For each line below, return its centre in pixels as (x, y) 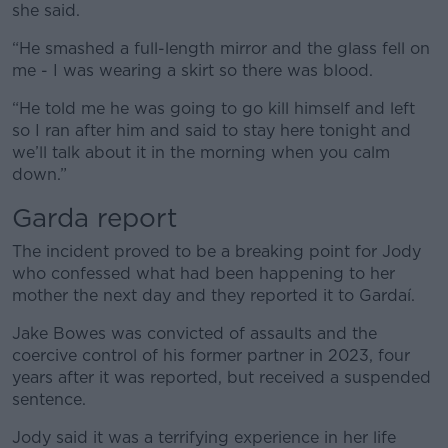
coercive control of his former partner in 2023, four (211, 355)
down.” (39, 174)
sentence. (49, 399)
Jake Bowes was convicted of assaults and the (194, 333)
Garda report (95, 217)
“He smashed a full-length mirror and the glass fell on (221, 48)
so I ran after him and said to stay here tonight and (211, 130)
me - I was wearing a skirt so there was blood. (192, 70)
